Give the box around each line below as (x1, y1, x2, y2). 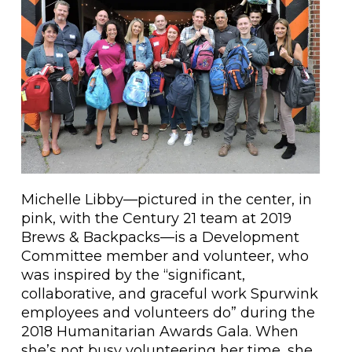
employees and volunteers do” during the (20, 304, 315, 322)
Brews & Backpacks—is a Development (20, 229, 299, 247)
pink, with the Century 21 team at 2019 (20, 210, 291, 228)
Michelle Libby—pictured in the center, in (20, 191, 312, 209)
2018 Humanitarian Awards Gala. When (20, 323, 299, 341)
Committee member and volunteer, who (20, 247, 309, 266)
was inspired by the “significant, (20, 266, 245, 284)
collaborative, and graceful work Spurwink (20, 285, 318, 303)
